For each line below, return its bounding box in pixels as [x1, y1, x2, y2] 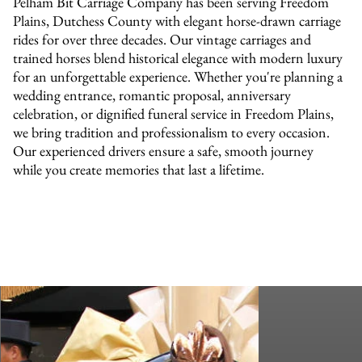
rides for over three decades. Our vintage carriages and [13, 29, 312, 48]
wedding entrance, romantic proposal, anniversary [13, 85, 292, 104]
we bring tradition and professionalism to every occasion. [13, 122, 330, 141]
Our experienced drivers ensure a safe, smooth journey [13, 141, 314, 160]
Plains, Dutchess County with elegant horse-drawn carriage [13, 11, 342, 30]
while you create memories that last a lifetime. [13, 159, 265, 179]
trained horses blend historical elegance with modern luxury [13, 48, 343, 67]
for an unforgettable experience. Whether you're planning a [13, 66, 343, 86]
